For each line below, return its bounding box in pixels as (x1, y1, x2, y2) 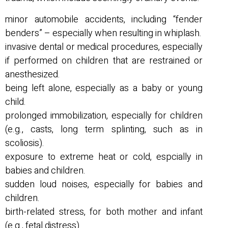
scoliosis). (5, 136, 44, 150)
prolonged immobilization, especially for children (5, 108, 203, 123)
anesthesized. (5, 67, 60, 81)
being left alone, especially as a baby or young (5, 81, 203, 95)
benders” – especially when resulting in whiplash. (5, 26, 202, 40)
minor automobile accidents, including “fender (5, 12, 203, 26)
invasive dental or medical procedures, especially (5, 40, 203, 54)
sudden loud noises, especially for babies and (5, 177, 203, 191)
